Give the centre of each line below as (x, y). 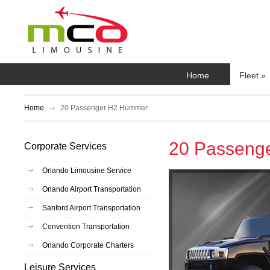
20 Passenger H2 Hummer (103, 108)
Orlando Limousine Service (87, 171)
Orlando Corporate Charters (88, 245)
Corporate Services (65, 146)
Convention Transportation (86, 227)
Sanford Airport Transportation (91, 208)
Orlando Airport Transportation (92, 189)
